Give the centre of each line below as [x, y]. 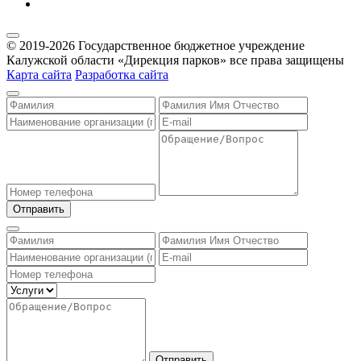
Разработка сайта [122, 75]
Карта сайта [39, 75]
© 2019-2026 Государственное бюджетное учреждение [156, 46]
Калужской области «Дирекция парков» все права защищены [175, 60]
